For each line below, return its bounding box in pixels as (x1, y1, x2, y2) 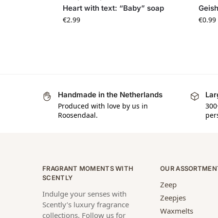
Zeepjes (160, 193, 186, 203)
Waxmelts (160, 206, 193, 216)
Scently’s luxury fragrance (42, 200, 129, 210)
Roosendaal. (58, 110, 98, 120)
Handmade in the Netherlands (58, 90, 163, 100)
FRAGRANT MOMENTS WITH (42, 164, 134, 172)
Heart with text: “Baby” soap (62, 3, 164, 13)
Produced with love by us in (58, 101, 148, 110)
